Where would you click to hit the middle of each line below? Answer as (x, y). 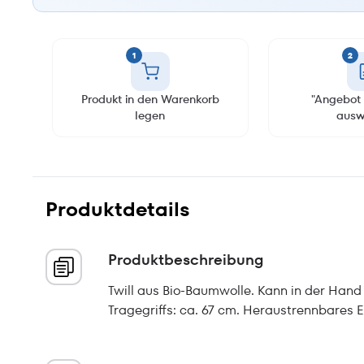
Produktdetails (118, 209)
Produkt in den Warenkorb (150, 99)
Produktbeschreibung (186, 260)
